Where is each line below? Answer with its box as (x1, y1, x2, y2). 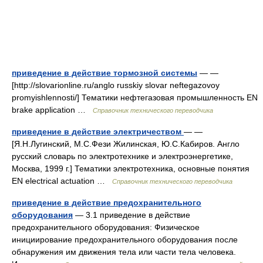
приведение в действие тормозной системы (12, 68, 197, 77)
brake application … (12, 105, 93, 114)
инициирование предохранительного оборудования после (12, 235, 238, 244)
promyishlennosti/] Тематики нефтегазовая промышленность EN (12, 93, 258, 102)
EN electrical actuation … (12, 176, 112, 186)
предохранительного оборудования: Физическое (12, 222, 200, 232)
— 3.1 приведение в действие (73, 210, 190, 220)
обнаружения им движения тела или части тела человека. (12, 247, 236, 257)
